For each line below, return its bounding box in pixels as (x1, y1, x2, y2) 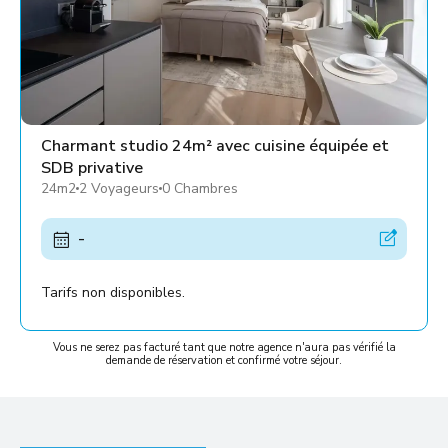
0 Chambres (162, 178, 238, 198)
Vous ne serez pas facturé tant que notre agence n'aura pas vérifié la (52, 339, 396, 355)
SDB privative (41, 156, 143, 179)
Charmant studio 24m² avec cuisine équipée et (41, 134, 389, 157)
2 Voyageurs (79, 178, 159, 198)
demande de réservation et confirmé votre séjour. (106, 352, 342, 368)
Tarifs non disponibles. (41, 282, 185, 302)
